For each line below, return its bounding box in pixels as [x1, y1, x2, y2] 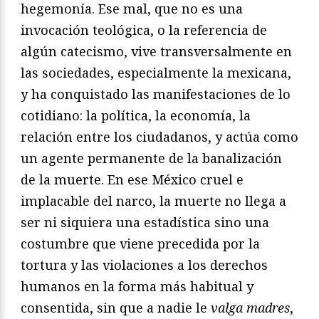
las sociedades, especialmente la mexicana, [21, 63, 291, 81]
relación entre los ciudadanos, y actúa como [21, 127, 298, 145]
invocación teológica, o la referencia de [21, 21, 267, 38]
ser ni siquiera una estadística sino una [21, 213, 269, 231]
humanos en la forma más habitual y [21, 277, 253, 295]
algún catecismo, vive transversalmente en [21, 42, 292, 60]
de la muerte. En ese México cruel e [21, 170, 244, 188]
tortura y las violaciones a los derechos [21, 256, 268, 273]
